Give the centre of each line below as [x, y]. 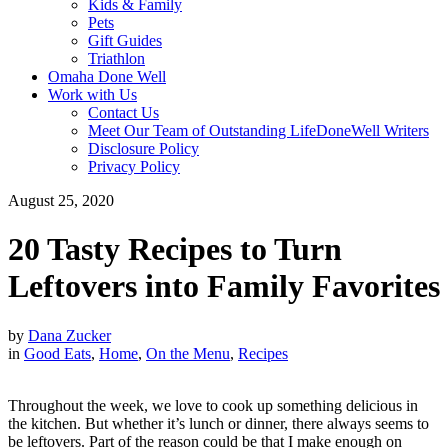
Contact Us [123, 112]
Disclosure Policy [143, 148]
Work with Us [92, 94]
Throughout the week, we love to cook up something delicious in [213, 405]
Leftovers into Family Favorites [224, 286]
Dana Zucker [69, 335]
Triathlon [116, 58]
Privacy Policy [134, 166]
